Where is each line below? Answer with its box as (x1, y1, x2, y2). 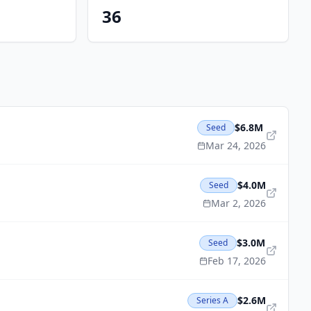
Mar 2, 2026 (211, 196, 266, 210)
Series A (196, 294, 228, 306)
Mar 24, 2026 (205, 139, 266, 152)
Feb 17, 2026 (208, 254, 266, 267)
